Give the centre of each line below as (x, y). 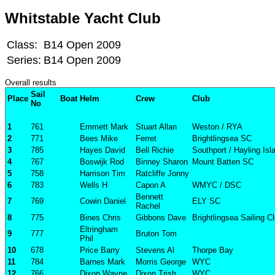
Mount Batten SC (223, 162)
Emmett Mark (104, 127)
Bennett (149, 197)
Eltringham (99, 230)
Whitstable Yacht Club (83, 18)
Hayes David (103, 150)
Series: (24, 60)
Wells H (94, 185)
